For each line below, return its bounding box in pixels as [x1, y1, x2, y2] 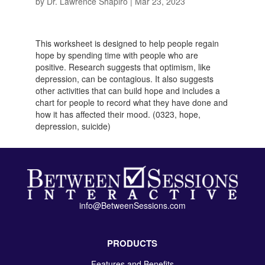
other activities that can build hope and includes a [35, 85, 220, 96]
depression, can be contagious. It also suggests [35, 73, 214, 85]
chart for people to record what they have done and [35, 96, 228, 108]
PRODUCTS [107, 236, 158, 250]
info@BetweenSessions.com [79, 199, 186, 211]
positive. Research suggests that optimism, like [35, 61, 211, 73]
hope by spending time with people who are [35, 49, 198, 61]
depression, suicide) [35, 120, 111, 132]
